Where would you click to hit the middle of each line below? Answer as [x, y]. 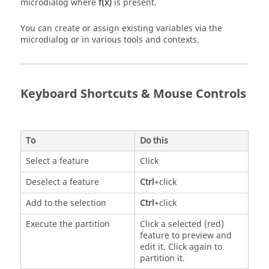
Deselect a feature [62, 183]
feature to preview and [186, 236]
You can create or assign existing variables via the [121, 28]
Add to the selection [66, 204]
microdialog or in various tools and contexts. [110, 40]
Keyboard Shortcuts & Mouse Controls [133, 94]
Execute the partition [68, 225]
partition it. [162, 259]
